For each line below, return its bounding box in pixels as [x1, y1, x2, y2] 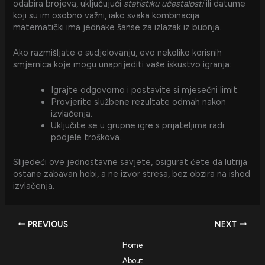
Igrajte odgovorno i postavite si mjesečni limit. [51, 85, 240, 96]
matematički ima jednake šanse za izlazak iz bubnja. [13, 21, 222, 33]
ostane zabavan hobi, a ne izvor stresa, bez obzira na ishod [13, 169, 251, 180]
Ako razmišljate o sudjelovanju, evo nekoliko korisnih [13, 47, 222, 59]
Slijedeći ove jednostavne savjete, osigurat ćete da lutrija [13, 157, 248, 168]
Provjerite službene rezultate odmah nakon [51, 96, 227, 108]
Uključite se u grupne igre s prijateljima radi [51, 120, 225, 131]
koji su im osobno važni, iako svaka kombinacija [13, 9, 200, 21]
